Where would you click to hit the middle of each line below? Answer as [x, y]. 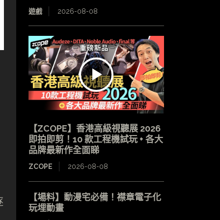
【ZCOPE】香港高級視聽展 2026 [94, 128]
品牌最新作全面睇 [64, 150]
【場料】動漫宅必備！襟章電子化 [95, 197]
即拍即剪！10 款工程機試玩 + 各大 [96, 139]
